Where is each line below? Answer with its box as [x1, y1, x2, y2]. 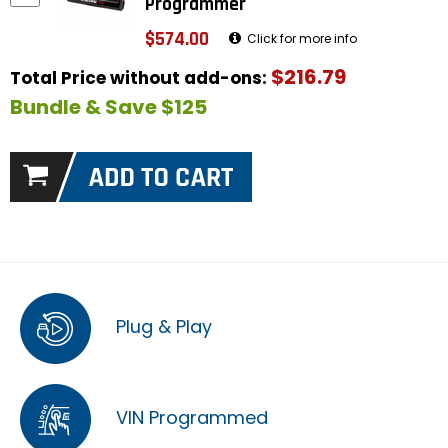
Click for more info [244, 30, 357, 47]
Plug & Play [111, 314, 212, 340]
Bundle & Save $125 [10, 93, 207, 121]
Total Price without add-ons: [10, 66, 271, 90]
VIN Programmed [111, 405, 268, 431]
